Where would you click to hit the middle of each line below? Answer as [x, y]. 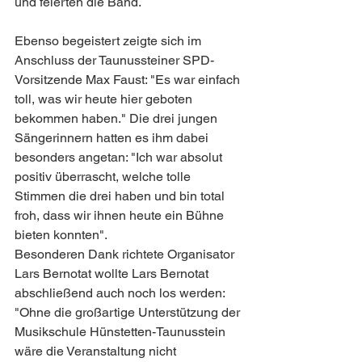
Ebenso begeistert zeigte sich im [109, 40]
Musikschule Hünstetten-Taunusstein [122, 331]
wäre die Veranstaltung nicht [97, 351]
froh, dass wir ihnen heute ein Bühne [121, 215]
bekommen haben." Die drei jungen [118, 118]
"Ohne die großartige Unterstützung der [129, 312]
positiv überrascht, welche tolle [104, 176]
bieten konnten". [62, 234]
